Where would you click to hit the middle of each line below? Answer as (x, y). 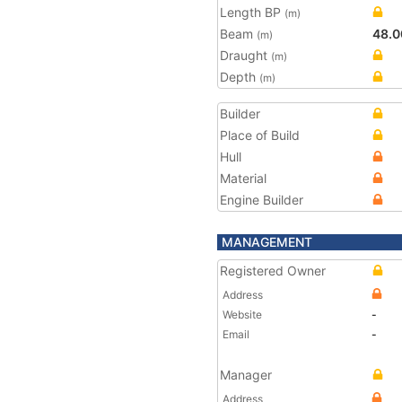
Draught (245, 55)
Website (242, 315)
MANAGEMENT (267, 242)
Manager (246, 375)
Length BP (252, 12)
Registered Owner (273, 271)
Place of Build (260, 135)
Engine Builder (262, 200)
